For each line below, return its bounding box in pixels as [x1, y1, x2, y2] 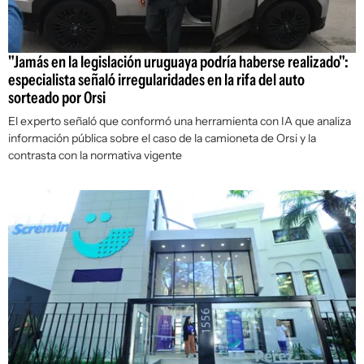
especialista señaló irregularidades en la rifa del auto [8, 70, 305, 90]
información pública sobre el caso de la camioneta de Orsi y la [8, 131, 316, 146]
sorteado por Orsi [8, 88, 106, 108]
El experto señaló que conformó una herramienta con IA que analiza [8, 114, 351, 129]
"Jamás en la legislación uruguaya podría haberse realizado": [8, 52, 349, 72]
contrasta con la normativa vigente [8, 148, 182, 163]
